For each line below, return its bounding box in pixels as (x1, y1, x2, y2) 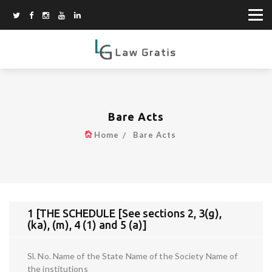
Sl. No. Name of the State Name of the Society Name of (27, 251, 238, 262)
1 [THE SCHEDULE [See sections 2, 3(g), (27, 207, 222, 220)
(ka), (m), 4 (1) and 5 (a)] (27, 219, 147, 231)
